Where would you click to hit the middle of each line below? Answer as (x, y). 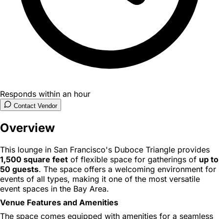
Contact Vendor (35, 106)
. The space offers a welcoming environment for (127, 169)
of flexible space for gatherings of (133, 159)
